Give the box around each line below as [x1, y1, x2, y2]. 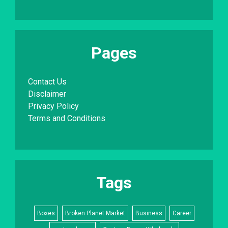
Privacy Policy [28, 101, 79, 111]
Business [135, 209, 162, 217]
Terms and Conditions [28, 113, 105, 123]
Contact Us [28, 76, 67, 87]
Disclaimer [28, 89, 66, 99]
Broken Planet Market [65, 209, 125, 217]
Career [172, 209, 191, 217]
